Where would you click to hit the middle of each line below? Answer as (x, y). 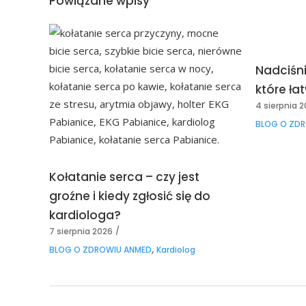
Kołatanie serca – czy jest (124, 177)
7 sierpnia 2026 (81, 231)
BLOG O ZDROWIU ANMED (100, 249)
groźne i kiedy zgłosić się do (130, 196)
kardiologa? (85, 215)
